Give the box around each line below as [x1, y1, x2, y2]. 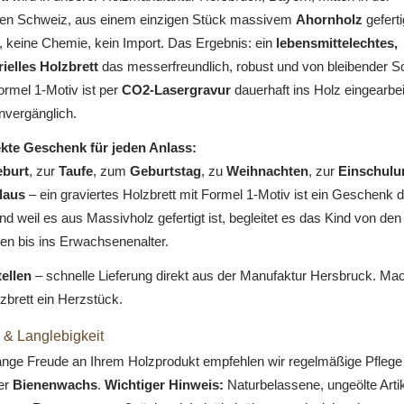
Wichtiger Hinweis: [104, 377, 224, 393]
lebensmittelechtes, [275, 35, 398, 51]
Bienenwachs [12, 377, 97, 393]
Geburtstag [129, 163, 201, 179]
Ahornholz [295, 12, 363, 28]
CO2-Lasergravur [121, 82, 231, 98]
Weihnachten [225, 163, 308, 179]
